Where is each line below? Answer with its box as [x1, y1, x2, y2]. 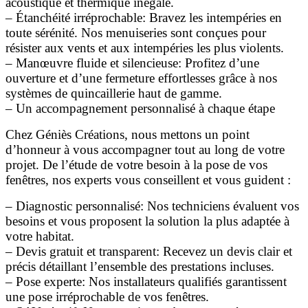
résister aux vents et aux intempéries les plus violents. [5, 40, 284, 55]
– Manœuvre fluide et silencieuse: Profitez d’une [5, 55, 259, 70]
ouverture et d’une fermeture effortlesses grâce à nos [5, 70, 277, 85]
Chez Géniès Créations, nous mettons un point [5, 126, 250, 142]
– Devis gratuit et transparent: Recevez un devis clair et [5, 243, 292, 258]
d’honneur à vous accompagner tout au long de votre [5, 142, 285, 157]
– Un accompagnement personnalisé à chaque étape [5, 100, 275, 115]
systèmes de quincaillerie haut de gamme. [5, 85, 222, 100]
